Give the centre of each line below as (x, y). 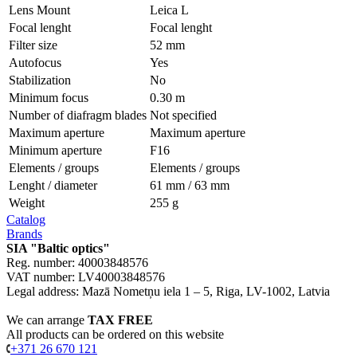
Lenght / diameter (53, 185)
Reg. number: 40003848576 (77, 262)
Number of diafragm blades (78, 115)
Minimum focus (49, 97)
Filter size (33, 45)
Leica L (169, 10)
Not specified (183, 115)
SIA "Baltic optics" (58, 248)
